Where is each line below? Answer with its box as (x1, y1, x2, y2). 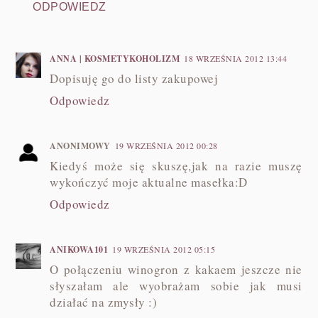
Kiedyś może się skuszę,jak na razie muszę (50, 157, 302, 174)
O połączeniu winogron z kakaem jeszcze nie (50, 261, 302, 278)
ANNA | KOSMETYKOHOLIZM (50, 52, 180, 65)
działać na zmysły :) (50, 293, 158, 310)
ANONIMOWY (50, 139, 111, 152)
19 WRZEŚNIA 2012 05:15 (112, 243, 216, 255)
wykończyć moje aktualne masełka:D (50, 173, 248, 190)
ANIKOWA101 (50, 243, 109, 256)
